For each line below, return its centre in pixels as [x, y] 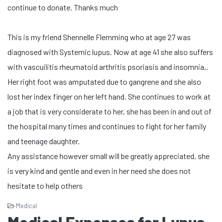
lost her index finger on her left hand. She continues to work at [109, 96]
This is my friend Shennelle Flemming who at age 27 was [99, 37]
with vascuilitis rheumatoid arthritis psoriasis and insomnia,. [108, 67]
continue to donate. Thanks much [63, 7]
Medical [26, 206]
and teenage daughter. [44, 141]
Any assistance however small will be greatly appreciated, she [109, 156]
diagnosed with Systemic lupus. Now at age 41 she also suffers [110, 52]
